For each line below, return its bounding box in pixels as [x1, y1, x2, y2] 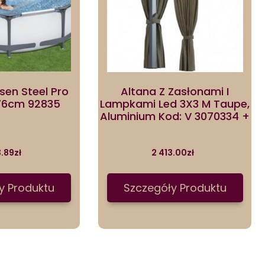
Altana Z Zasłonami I [121, 84, 230, 99]
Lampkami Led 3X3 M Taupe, [100, 96, 250, 112]
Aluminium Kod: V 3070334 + [100, 109, 250, 124]
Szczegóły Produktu [123, 180, 227, 195]
